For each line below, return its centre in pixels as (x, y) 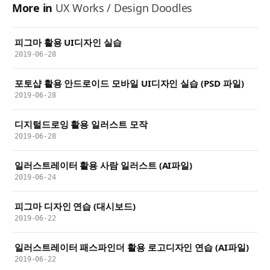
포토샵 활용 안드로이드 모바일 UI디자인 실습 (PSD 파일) (129, 83)
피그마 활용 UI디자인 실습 (68, 42)
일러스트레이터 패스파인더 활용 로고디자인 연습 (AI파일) (132, 247)
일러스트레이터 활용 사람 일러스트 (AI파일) (104, 165)
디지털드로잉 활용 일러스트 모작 (81, 124)
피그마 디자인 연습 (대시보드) (75, 206)
